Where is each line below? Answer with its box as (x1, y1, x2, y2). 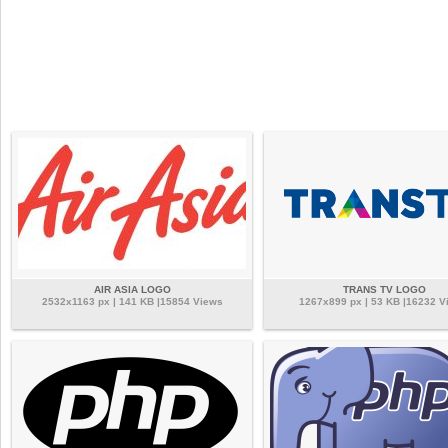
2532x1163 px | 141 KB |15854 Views (41, 296, 223, 308)
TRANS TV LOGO (342, 284, 426, 296)
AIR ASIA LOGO (93, 284, 171, 296)
